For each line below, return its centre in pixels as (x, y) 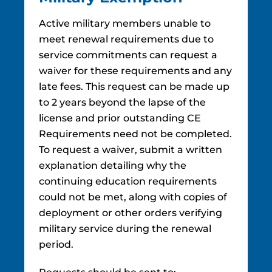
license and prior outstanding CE (120, 118)
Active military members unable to (125, 23)
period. (56, 244)
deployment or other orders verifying (131, 213)
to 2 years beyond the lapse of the (122, 102)
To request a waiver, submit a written (131, 150)
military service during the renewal (125, 229)
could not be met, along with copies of (133, 197)
